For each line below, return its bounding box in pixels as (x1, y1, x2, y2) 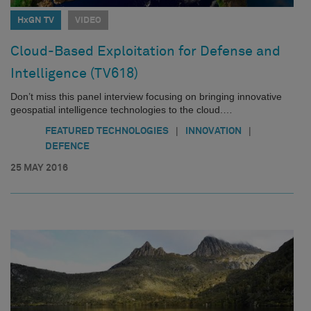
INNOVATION (185, 126, 242, 136)
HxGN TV (17, 16, 54, 25)
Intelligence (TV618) (10, 67, 138, 81)
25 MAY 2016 (10, 163, 68, 173)
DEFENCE (45, 142, 90, 151)
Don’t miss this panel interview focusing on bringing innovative (10, 91, 282, 102)
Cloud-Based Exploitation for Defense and (10, 44, 280, 58)
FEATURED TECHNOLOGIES (45, 126, 169, 136)
